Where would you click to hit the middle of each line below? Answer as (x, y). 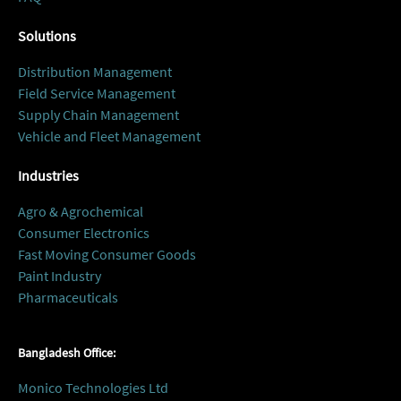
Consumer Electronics (84, 233)
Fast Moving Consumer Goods (107, 254)
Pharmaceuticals (68, 297)
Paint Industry (60, 276)
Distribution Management (95, 72)
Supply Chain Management (98, 115)
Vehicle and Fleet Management (109, 136)
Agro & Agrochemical (81, 211)
